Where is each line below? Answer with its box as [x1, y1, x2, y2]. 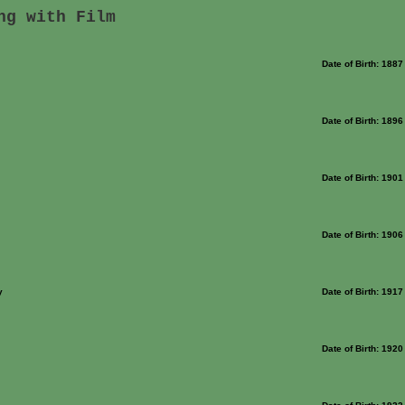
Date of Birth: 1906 [322, 230, 403, 240]
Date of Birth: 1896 [322, 116, 403, 126]
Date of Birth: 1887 [322, 59, 403, 69]
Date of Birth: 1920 [322, 344, 403, 353]
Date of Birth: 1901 [322, 173, 403, 183]
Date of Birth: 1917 [322, 287, 403, 297]
